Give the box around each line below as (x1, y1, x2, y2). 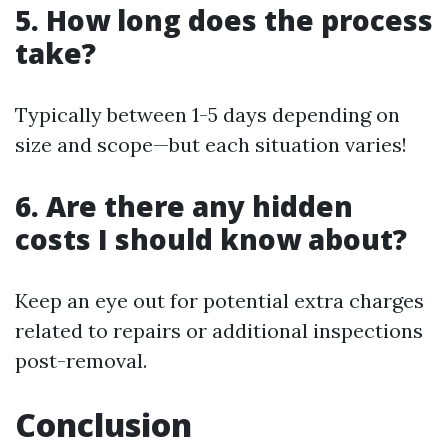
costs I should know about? (15, 220, 407, 259)
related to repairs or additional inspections (15, 318, 423, 344)
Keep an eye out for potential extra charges (15, 288, 424, 314)
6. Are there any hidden (15, 187, 353, 226)
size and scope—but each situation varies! (15, 132, 407, 158)
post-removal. (15, 348, 147, 374)
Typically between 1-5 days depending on (15, 102, 400, 128)
